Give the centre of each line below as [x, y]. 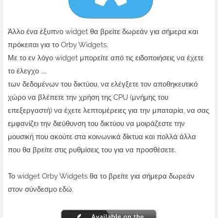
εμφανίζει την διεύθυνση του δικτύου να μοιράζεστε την [96, 124]
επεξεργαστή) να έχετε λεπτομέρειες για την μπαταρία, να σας [109, 111]
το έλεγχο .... [27, 71]
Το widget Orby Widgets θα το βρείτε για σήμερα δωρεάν [101, 176]
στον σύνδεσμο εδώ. [41, 190]
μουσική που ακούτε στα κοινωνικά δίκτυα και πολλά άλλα [102, 137]
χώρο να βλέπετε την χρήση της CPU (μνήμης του [88, 98]
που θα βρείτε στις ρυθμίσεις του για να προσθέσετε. [92, 150]
